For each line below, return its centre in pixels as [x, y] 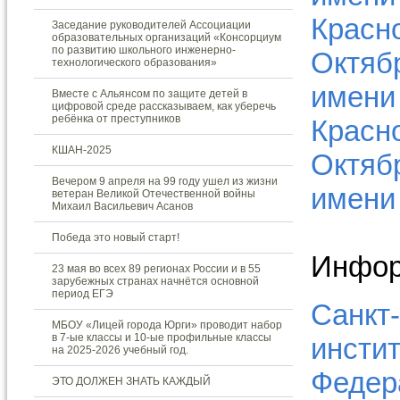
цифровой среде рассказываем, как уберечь [164, 106]
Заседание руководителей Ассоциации [151, 25]
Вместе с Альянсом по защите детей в [150, 94]
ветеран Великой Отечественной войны [154, 194]
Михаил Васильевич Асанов [122, 206]
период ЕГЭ [83, 294]
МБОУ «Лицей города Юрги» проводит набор [167, 325]
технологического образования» [134, 62]
